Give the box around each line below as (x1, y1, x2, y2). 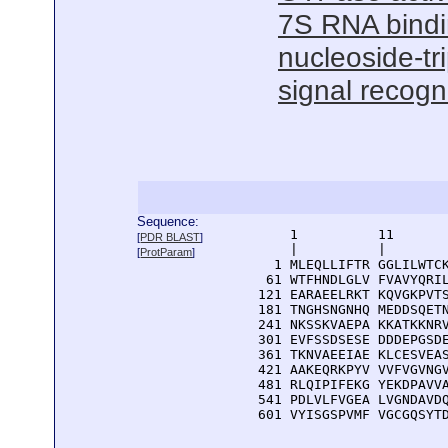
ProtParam (140, 246, 193, 258)
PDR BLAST (140, 231, 201, 243)
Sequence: (137, 214, 200, 229)
